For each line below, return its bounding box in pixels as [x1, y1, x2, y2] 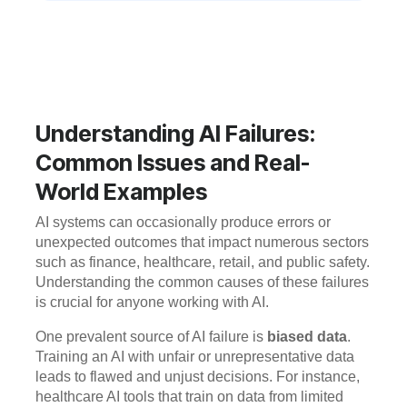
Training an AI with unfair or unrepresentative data [35, 349, 354, 365]
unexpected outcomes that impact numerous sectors [35, 234, 369, 251]
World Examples [35, 177, 207, 205]
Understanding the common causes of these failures [35, 274, 369, 291]
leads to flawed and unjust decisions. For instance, [35, 369, 360, 385]
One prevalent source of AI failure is [35, 329, 267, 345]
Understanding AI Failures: [35, 119, 316, 147]
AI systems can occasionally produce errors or [35, 214, 331, 231]
